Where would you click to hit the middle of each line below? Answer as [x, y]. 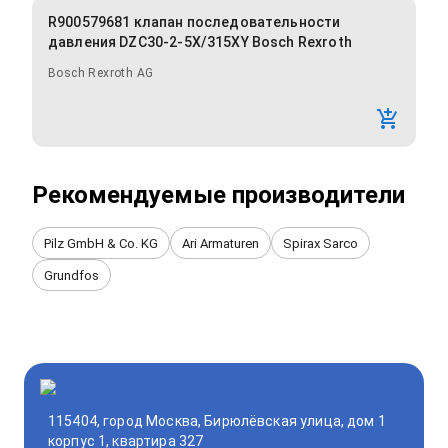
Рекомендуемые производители [218, 195]
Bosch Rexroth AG [101, 73]
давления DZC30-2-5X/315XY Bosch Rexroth [200, 42]
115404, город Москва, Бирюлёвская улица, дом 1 [217, 421]
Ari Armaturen [220, 243]
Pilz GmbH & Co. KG [101, 243]
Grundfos [71, 275]
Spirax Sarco [320, 243]
